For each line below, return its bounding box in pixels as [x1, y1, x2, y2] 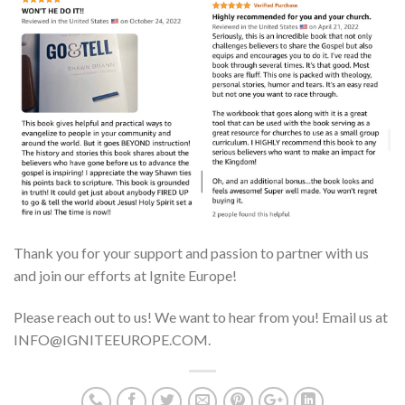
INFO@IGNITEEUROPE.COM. [14, 330, 211, 348]
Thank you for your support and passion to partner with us [14, 243, 369, 261]
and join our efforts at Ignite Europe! [14, 266, 237, 284]
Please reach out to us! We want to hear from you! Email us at [14, 307, 388, 325]
